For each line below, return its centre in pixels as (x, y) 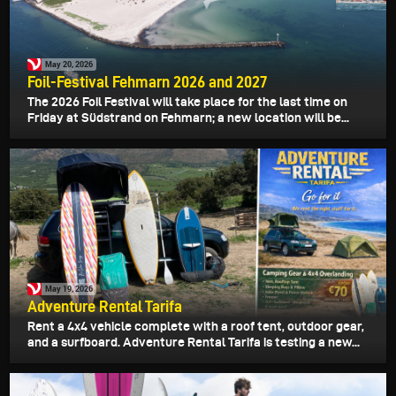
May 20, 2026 (69, 65)
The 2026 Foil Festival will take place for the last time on (187, 101)
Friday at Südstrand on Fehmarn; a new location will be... (188, 117)
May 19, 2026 (69, 289)
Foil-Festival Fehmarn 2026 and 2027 (147, 81)
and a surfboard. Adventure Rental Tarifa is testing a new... (194, 342)
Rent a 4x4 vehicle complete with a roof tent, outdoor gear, (196, 326)
